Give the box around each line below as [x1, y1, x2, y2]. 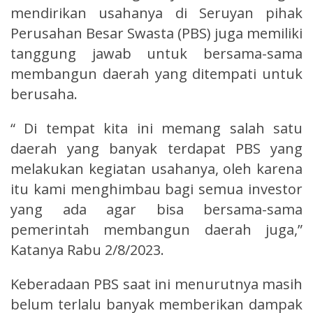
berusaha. [10, 84, 78, 103]
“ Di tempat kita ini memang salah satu [10, 118, 303, 138]
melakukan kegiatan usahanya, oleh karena [10, 159, 303, 178]
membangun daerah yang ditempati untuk [10, 64, 303, 83]
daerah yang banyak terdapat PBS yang [10, 138, 303, 158]
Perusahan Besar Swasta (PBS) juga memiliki [10, 23, 303, 43]
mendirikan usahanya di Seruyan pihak [10, 3, 303, 22]
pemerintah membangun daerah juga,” [10, 219, 303, 239]
